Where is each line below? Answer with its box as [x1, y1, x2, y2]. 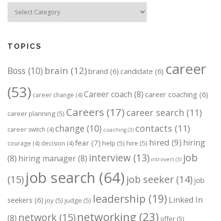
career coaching [145, 89, 197, 100]
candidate [120, 66, 153, 76]
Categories [7, 2, 38, 11]
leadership [93, 191, 146, 206]
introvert [151, 156, 174, 163]
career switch [7, 125, 45, 134]
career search [126, 107, 184, 119]
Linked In [169, 194, 203, 206]
